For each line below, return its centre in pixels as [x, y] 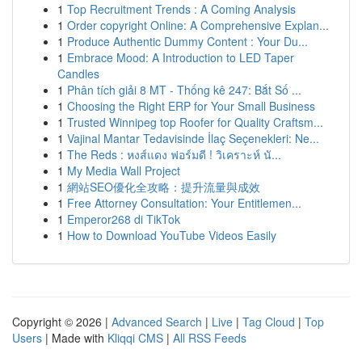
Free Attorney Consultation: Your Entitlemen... [184, 203]
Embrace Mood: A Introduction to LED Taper [181, 57]
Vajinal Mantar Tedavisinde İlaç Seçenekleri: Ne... [193, 138]
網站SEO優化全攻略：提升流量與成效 [164, 187]
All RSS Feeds [210, 338]
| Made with [75, 338]
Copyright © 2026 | [62, 322]
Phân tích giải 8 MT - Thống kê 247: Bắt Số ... [184, 90]
